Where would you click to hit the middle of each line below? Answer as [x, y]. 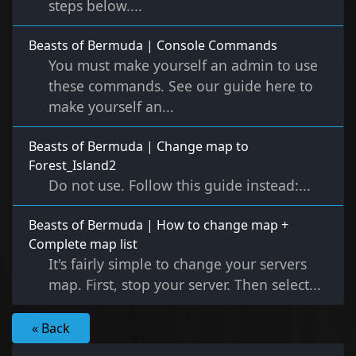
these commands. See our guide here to [181, 86]
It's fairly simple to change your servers [178, 264]
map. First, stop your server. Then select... [185, 285]
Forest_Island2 [72, 166]
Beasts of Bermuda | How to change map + [159, 225]
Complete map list [83, 244]
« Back [51, 329]
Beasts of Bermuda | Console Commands [153, 46]
